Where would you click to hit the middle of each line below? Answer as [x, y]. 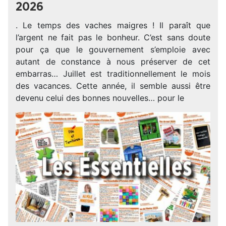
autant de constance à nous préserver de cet [113, 62]
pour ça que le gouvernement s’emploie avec [113, 49]
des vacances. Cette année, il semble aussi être [113, 86]
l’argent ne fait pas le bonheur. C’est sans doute [113, 37]
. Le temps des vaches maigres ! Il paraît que [113, 25]
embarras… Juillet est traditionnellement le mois [113, 74]
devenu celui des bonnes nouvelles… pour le [100, 98]
